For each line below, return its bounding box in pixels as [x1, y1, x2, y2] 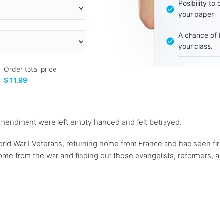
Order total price [4, 64, 57, 73]
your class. [178, 42, 213, 51]
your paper [178, 10, 214, 19]
